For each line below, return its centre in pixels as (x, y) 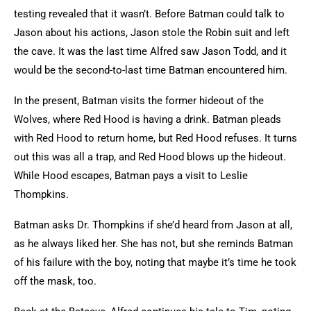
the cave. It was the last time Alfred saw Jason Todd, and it (150, 51)
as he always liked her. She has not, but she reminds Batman (153, 244)
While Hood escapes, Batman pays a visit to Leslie (131, 176)
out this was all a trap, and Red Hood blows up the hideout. (150, 157)
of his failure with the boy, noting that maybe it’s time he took (155, 262)
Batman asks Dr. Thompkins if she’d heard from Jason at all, (153, 225)
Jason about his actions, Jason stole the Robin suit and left (152, 33)
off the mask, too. (57, 281)
